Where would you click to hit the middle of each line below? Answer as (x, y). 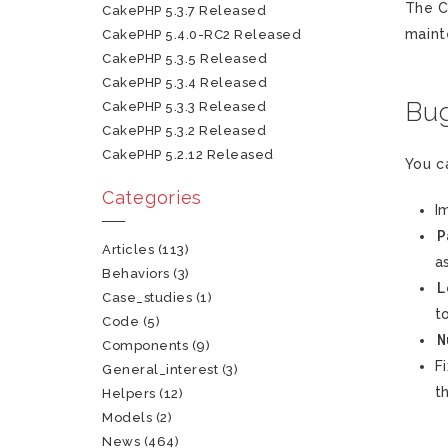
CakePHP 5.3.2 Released (184, 130)
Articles (128, 249)
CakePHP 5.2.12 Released (188, 154)
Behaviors (136, 273)
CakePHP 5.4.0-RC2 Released (202, 34)
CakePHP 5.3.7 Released (184, 10)
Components (145, 345)
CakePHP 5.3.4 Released (185, 82)
